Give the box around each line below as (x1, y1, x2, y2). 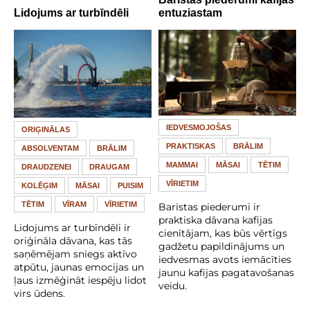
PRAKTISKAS (166, 142, 215, 151)
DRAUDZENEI (21, 163, 71, 172)
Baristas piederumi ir (158, 201, 260, 214)
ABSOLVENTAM (21, 144, 79, 153)
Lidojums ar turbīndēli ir (14, 221, 131, 235)
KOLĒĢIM (21, 181, 57, 190)
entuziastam (158, 6, 222, 19)
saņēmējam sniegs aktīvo (14, 248, 137, 261)
